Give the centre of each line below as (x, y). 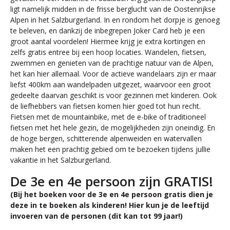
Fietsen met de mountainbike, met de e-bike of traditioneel (108, 117)
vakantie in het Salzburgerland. (61, 160)
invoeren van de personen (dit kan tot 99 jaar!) (97, 216)
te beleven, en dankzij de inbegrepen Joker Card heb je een (108, 30)
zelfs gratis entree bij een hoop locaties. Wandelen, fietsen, (108, 52)
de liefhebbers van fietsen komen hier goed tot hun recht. (106, 106)
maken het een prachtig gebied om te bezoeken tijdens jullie (110, 149)
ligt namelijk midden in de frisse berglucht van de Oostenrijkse (113, 9)
